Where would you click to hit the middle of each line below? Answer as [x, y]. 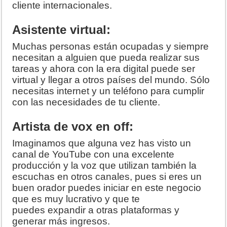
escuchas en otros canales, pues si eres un [107, 177]
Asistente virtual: [63, 30]
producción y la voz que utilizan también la [105, 166]
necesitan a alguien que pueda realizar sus [106, 58]
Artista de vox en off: [75, 127]
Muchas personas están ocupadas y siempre [111, 47]
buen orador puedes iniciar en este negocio [107, 188]
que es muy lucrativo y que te [76, 199]
